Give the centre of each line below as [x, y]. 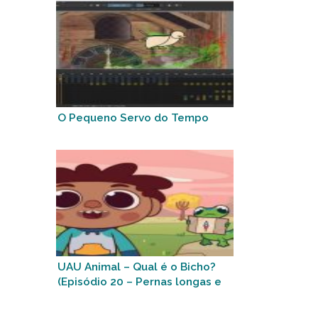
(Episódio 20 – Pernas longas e [139, 281]
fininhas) [79, 296]
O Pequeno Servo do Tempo [133, 117]
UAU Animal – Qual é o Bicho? [137, 267]
